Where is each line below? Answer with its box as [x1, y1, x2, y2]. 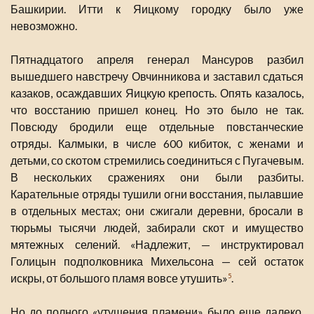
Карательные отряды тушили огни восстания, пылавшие [11, 187, 303, 201]
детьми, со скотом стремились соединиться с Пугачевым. [11, 153, 303, 168]
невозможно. [11, 19, 77, 33]
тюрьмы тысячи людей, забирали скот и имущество [11, 221, 303, 235]
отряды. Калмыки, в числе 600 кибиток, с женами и [11, 137, 303, 151]
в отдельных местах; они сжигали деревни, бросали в [11, 204, 303, 218]
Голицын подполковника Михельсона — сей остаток [11, 254, 303, 268]
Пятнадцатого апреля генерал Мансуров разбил [11, 53, 303, 67]
